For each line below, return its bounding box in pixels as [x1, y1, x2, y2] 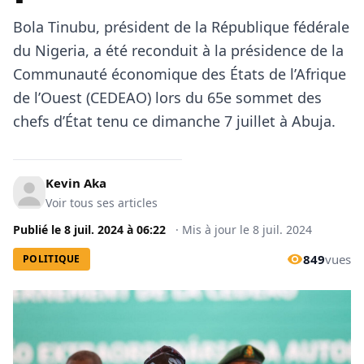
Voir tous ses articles [45, 195, 158, 210]
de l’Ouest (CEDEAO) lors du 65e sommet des [13, 88, 322, 107]
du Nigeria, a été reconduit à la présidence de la [13, 41, 344, 60]
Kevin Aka [45, 175, 106, 191]
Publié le [13, 222, 64, 237]
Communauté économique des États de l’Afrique [13, 64, 346, 84]
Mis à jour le [182, 222, 253, 237]
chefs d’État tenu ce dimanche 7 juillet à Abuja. [13, 111, 336, 131]
